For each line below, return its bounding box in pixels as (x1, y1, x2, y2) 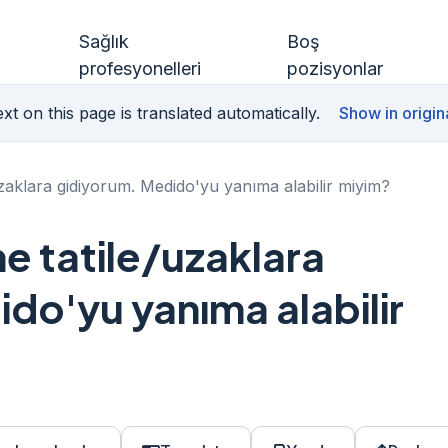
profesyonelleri (78, 58, 201, 79)
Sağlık (78, 31, 129, 52)
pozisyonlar (287, 58, 384, 79)
